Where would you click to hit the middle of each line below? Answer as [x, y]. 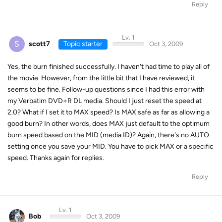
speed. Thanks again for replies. [56, 158]
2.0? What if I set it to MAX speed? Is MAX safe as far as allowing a [109, 112]
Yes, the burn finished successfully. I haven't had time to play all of [109, 67]
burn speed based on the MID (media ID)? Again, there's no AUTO [108, 135]
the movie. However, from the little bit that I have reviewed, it [101, 78]
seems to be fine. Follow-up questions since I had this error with [106, 89]
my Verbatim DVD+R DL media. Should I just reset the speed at [105, 101]
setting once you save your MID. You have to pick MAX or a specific [111, 146]
